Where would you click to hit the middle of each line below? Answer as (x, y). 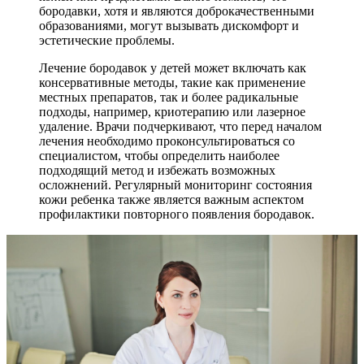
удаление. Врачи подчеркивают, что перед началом (180, 126)
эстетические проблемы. (107, 40)
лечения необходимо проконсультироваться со (167, 141)
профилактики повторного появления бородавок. (177, 214)
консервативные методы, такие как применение (172, 82)
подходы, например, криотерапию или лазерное (172, 111)
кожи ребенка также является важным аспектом (171, 199)
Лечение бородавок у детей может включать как (173, 67)
